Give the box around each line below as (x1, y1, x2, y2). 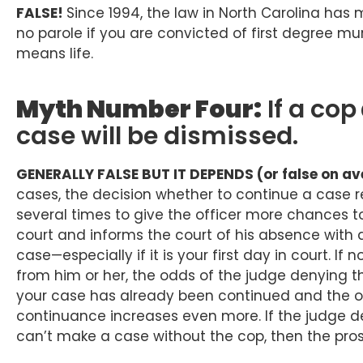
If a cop (262, 92, 357, 127)
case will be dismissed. (16, 119, 298, 154)
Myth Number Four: (16, 92, 262, 127)
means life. (16, 44, 93, 64)
